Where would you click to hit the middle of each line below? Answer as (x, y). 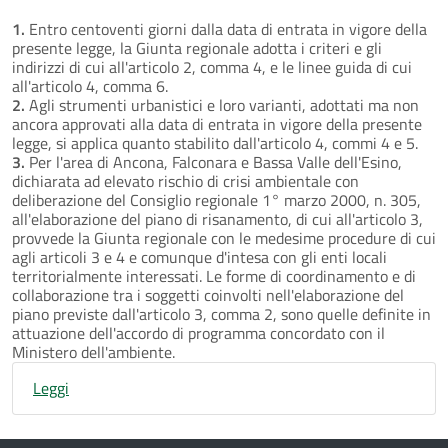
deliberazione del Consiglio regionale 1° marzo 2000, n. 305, (216, 199)
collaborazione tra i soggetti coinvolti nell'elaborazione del (208, 294)
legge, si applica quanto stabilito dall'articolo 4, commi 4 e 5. (215, 142)
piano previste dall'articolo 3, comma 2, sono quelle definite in (221, 313)
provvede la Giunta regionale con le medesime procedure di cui (224, 237)
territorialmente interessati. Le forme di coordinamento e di (214, 275)
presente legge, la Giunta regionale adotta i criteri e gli (197, 47)
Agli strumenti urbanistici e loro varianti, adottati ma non (222, 104)
